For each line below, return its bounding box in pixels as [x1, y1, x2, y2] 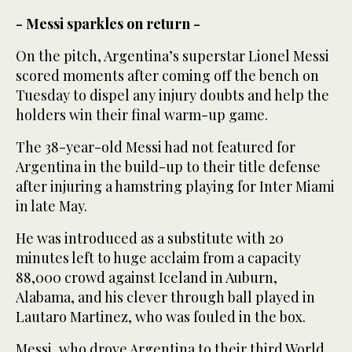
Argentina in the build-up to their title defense [16, 156, 321, 176]
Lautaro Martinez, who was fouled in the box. [16, 306, 306, 326]
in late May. [16, 196, 87, 215]
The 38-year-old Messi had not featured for [16, 137, 295, 156]
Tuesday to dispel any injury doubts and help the [16, 85, 329, 104]
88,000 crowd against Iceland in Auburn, [16, 267, 277, 287]
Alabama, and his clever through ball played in [16, 287, 315, 306]
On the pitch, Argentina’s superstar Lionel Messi [16, 46, 329, 65]
